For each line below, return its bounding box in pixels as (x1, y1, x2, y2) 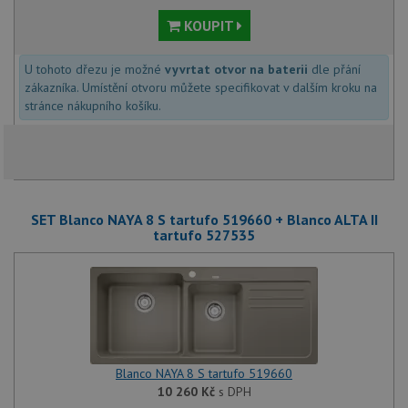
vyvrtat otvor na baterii (165, 60, 308, 77)
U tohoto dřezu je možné (25, 60, 165, 77)
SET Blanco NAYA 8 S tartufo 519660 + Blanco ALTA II (30, 209, 378, 229)
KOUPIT (179, 15, 237, 35)
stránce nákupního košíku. (25, 97, 161, 114)
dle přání (308, 60, 361, 77)
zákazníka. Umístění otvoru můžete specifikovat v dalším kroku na (25, 78, 377, 96)
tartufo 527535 (153, 225, 255, 244)
